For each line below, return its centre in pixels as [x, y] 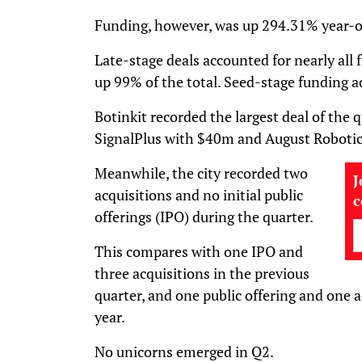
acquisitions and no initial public [199, 194]
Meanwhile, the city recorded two [201, 173]
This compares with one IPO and [199, 251]
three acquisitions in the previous [202, 273]
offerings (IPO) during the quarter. [205, 216]
